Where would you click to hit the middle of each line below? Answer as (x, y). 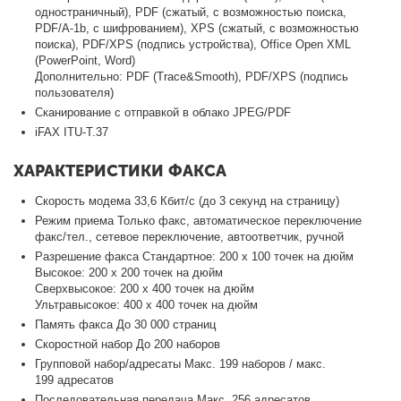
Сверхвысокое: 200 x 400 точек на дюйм (145, 288)
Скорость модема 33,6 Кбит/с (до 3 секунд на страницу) (188, 200)
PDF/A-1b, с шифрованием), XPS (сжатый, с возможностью (197, 28)
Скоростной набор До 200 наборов (128, 344)
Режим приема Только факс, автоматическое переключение (199, 220)
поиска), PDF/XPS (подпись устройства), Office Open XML (193, 44)
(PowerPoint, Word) (85, 60)
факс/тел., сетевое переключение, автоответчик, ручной (190, 236)
